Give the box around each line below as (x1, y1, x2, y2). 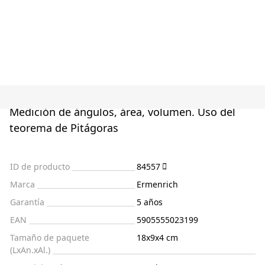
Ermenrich (137, 178, 178, 190)
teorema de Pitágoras (9, 120, 118, 135)
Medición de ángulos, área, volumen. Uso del (9, 104, 235, 119)
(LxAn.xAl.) (10, 244, 50, 256)
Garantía (10, 196, 44, 208)
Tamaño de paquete (10, 231, 89, 243)
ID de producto (10, 160, 70, 172)
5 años (137, 196, 163, 208)
